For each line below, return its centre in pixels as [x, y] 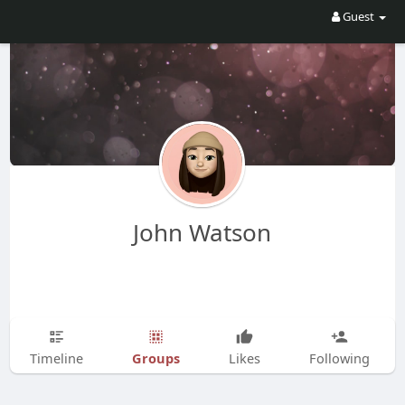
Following [339, 358]
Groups [155, 358]
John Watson [202, 232]
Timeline [56, 358]
